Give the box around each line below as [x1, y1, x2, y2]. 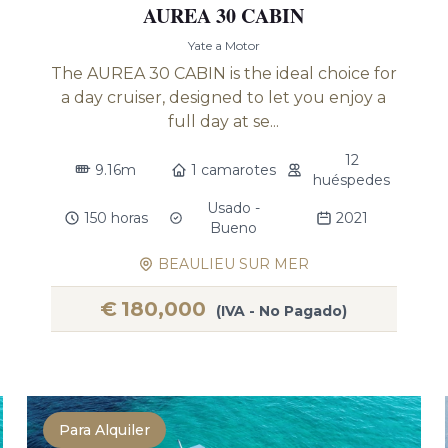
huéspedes [313, 171, 391, 189]
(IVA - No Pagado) [216, 302, 348, 320]
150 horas [83, 209, 148, 227]
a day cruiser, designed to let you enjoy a [61, 88, 387, 107]
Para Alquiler [58, 421, 150, 439]
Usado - [206, 199, 260, 217]
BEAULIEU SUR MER [158, 255, 310, 273]
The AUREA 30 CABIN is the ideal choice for [50, 64, 397, 83]
